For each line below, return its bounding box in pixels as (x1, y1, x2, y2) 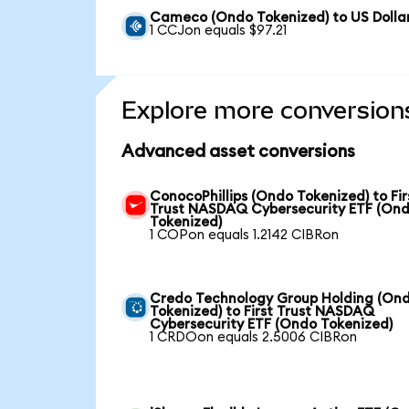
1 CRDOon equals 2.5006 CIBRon (150, 330, 358, 344)
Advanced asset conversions (121, 142, 355, 161)
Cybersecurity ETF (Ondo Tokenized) (150, 317, 393, 331)
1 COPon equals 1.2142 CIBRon (150, 227, 340, 242)
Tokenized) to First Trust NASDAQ (150, 304, 375, 319)
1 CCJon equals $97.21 (150, 23, 288, 37)
